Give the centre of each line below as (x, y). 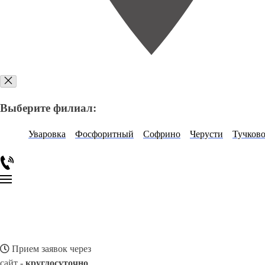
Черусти (206, 134)
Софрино (162, 134)
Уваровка (47, 134)
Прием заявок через (50, 249)
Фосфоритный (104, 134)
